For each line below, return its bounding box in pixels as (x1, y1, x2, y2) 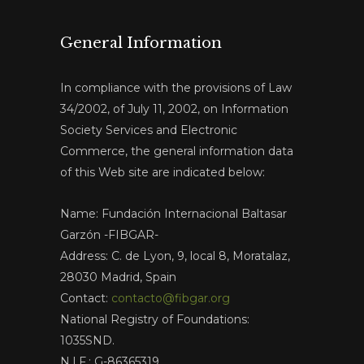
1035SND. (60, 333, 115, 349)
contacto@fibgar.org (111, 291, 230, 306)
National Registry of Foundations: (60, 312, 249, 327)
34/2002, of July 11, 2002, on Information (60, 102, 288, 117)
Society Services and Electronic (60, 123, 237, 138)
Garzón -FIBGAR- (60, 227, 158, 243)
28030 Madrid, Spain (60, 270, 176, 285)
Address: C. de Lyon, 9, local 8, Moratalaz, (60, 249, 290, 264)
